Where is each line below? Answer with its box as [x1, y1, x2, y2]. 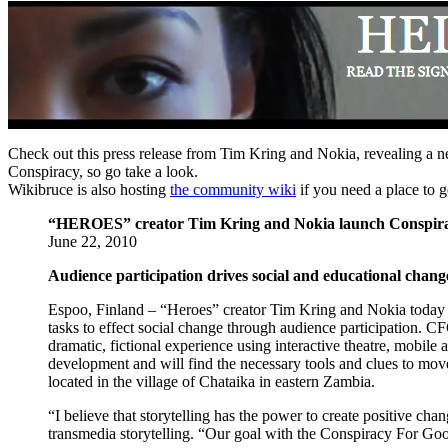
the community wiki [170, 180, 296, 198]
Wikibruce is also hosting [8, 180, 170, 198]
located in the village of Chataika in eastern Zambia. [48, 372, 375, 390]
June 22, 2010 [48, 232, 137, 250]
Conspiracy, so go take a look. [8, 162, 198, 180]
